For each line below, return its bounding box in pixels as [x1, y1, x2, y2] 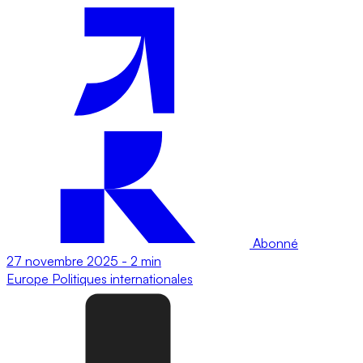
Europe [6, 270, 52, 287]
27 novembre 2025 [6, 252, 118, 269]
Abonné [250, 234, 298, 251]
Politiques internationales [52, 270, 193, 287]
